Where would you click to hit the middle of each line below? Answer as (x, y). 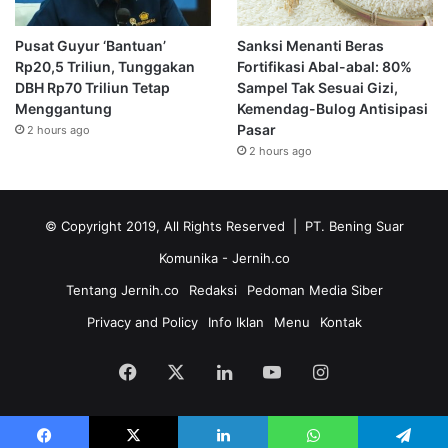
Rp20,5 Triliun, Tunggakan (105, 67)
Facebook (178, 371)
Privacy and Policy (142, 322)
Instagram (369, 371)
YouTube (316, 371)
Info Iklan (235, 322)
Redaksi (212, 290)
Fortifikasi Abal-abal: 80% (324, 67)
